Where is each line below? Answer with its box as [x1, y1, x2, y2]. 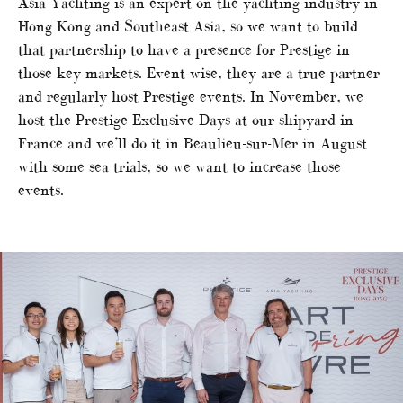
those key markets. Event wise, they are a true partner [18, 64, 380, 83]
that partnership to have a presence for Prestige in [18, 40, 350, 59]
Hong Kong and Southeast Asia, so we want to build [18, 17, 358, 36]
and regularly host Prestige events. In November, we [18, 87, 363, 106]
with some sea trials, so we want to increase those [18, 157, 341, 176]
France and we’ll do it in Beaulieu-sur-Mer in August [18, 134, 367, 153]
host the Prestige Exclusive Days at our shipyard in [18, 111, 354, 130]
